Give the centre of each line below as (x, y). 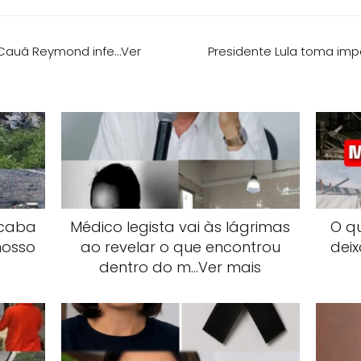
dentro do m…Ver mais (180, 267)
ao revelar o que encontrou (180, 247)
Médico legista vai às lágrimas (180, 227)
